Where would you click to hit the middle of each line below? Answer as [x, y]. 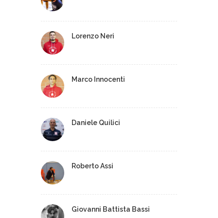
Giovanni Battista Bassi [111, 209]
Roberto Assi [92, 166]
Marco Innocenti [98, 79]
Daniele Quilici [96, 123]
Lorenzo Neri [93, 36]
